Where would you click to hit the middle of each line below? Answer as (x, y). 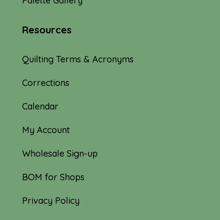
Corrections (45, 82)
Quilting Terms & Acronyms (78, 59)
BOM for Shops (53, 177)
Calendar (40, 106)
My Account (46, 130)
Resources (47, 29)
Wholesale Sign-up (60, 153)
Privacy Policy (51, 200)
